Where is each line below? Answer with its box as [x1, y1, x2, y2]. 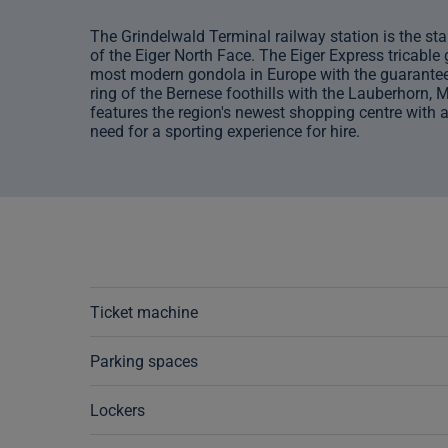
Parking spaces [89, 351, 198, 371]
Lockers [89, 400, 145, 420]
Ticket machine [89, 302, 198, 322]
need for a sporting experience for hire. [89, 121, 360, 141]
